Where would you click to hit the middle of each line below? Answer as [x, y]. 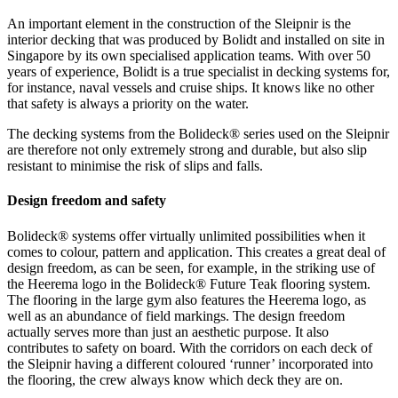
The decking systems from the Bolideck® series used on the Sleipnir [198, 133]
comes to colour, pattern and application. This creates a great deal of [196, 251]
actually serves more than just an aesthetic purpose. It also [168, 331]
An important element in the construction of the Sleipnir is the [179, 23]
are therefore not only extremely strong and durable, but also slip [187, 149]
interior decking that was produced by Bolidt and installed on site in [196, 39]
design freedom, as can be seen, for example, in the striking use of [191, 267]
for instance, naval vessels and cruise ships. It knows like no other [191, 87]
